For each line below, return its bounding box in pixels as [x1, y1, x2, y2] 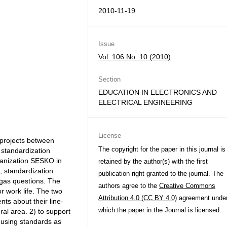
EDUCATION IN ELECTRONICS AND [98, 88, 217, 96]
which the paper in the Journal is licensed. [98, 206, 221, 214]
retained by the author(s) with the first [98, 158, 208, 165]
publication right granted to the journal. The [98, 170, 223, 177]
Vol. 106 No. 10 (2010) [98, 53, 171, 61]
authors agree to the [98, 182, 159, 190]
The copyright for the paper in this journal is [98, 145, 225, 153]
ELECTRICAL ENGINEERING [98, 98, 193, 106]
